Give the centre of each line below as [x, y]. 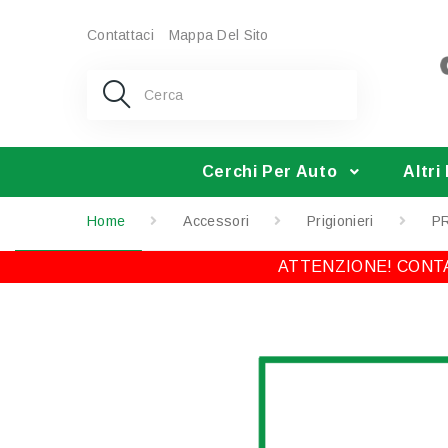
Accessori [216, 221]
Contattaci [120, 35]
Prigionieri [340, 221]
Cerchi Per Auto [269, 171]
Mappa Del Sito [218, 35]
